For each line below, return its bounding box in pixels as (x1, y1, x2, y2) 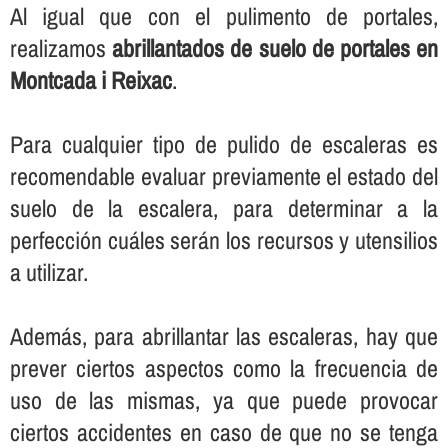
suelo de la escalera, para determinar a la (9, 192, 439, 225)
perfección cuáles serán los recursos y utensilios (9, 224, 439, 257)
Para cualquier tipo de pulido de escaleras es (9, 128, 439, 161)
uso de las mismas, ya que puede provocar (9, 384, 439, 417)
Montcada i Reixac (9, 64, 172, 97)
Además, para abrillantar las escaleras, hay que (9, 320, 439, 353)
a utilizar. (9, 256, 88, 289)
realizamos (9, 32, 113, 65)
